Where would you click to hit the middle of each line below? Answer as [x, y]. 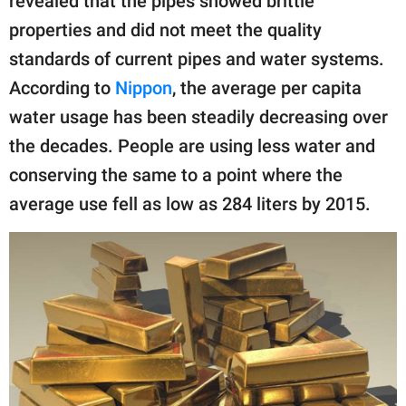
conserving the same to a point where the [176, 175]
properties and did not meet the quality [165, 30]
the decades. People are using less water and [192, 146]
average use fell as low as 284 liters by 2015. [190, 204]
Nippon [144, 88]
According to [62, 88]
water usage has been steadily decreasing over [198, 117]
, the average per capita [267, 88]
